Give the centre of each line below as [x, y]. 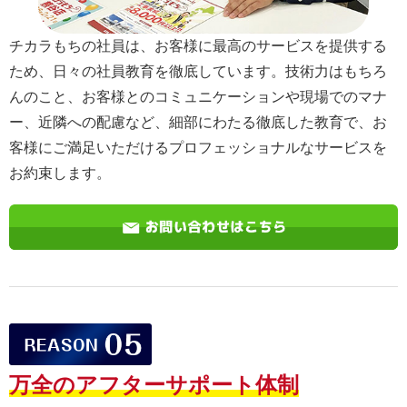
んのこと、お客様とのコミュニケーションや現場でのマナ [198, 96]
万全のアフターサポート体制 [154, 385]
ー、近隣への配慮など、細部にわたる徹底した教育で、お [198, 122]
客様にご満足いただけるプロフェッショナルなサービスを [198, 147]
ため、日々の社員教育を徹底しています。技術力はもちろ [198, 71]
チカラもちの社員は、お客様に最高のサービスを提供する [198, 45]
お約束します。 [60, 173]
